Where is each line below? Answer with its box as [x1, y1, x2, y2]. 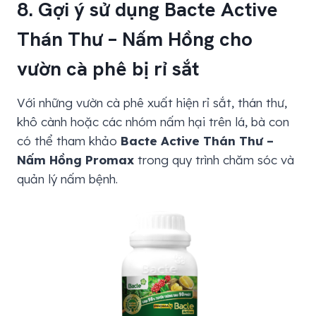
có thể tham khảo [17, 133, 121, 149]
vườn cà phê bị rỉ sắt [17, 56, 199, 82]
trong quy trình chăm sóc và [134, 152, 294, 168]
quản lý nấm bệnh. [17, 171, 118, 187]
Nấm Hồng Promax [17, 152, 134, 168]
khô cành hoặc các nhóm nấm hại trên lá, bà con [17, 114, 289, 130]
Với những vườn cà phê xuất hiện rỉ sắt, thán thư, [17, 95, 287, 111]
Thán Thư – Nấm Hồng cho [17, 26, 253, 52]
